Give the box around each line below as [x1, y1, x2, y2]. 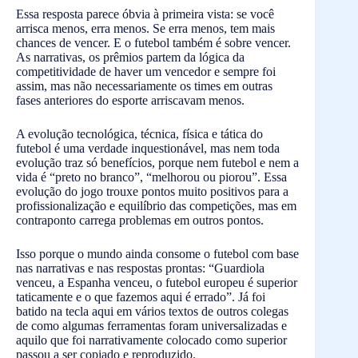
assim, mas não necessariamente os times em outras [16, 78, 272, 93]
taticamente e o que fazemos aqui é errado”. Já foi [16, 289, 265, 304]
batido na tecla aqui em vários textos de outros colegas [16, 304, 288, 318]
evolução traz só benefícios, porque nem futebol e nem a [16, 155, 299, 169]
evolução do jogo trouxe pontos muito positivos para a [16, 184, 288, 198]
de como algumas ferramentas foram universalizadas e [16, 318, 287, 332]
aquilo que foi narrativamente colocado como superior [16, 332, 287, 347]
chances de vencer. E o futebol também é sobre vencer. [16, 35, 291, 50]
